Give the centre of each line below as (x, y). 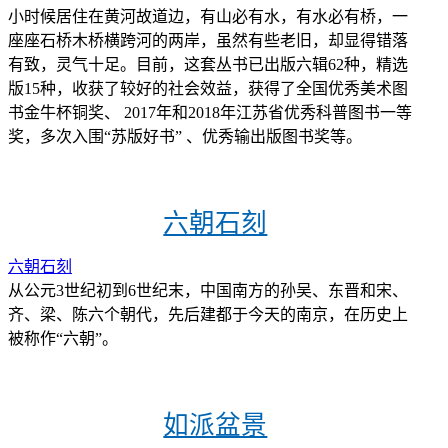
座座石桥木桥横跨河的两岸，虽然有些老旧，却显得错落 (208, 41)
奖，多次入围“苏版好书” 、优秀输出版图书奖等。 (185, 137)
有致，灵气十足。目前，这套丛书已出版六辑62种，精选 (208, 65)
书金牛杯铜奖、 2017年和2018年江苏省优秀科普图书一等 (210, 113)
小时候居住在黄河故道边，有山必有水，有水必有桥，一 (208, 17)
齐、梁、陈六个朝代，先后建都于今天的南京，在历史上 (208, 314)
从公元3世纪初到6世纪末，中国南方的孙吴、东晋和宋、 (208, 290)
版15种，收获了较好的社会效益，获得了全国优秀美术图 (208, 89)
